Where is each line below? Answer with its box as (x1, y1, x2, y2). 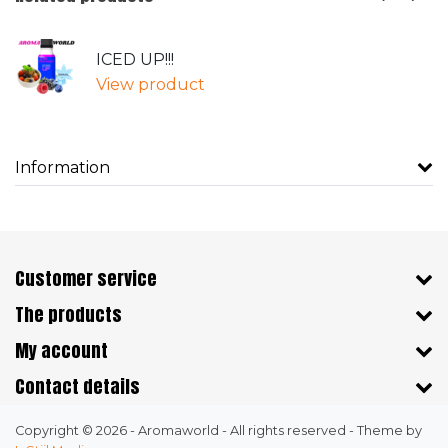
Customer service (15, 265, 157, 293)
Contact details (15, 373, 140, 401)
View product (96, 74, 205, 94)
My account (15, 337, 108, 365)
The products (15, 301, 122, 329)
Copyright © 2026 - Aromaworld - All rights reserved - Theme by (15, 423, 422, 439)
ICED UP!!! (96, 49, 174, 69)
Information (15, 158, 110, 178)
